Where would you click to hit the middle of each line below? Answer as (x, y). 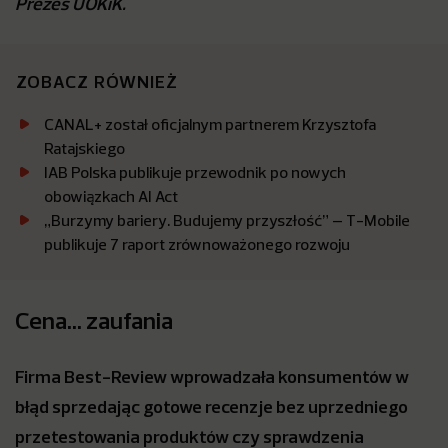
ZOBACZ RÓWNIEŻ (97, 81)
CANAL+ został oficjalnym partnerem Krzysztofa (210, 124)
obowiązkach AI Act (111, 196)
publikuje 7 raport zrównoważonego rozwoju (197, 244)
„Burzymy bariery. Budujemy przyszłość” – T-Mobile (227, 220)
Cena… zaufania (96, 320)
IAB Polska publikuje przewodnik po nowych (195, 172)
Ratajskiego (84, 148)
